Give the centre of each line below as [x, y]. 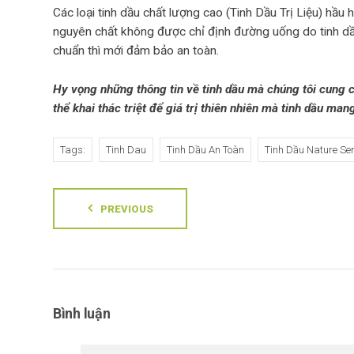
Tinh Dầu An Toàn [205, 150]
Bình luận [82, 313]
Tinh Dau [126, 150]
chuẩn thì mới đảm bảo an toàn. [136, 51]
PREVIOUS [126, 209]
